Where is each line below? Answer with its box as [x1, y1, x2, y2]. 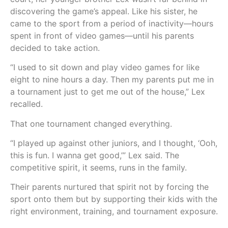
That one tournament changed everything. [10, 118, 172, 129]
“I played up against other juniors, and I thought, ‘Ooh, [10, 137, 217, 148]
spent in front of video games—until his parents [10, 30, 194, 41]
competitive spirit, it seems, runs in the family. [10, 162, 187, 173]
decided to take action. [10, 42, 100, 53]
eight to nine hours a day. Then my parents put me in [10, 74, 214, 85]
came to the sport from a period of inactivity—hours [10, 18, 213, 28]
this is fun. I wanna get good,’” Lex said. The [10, 150, 179, 160]
